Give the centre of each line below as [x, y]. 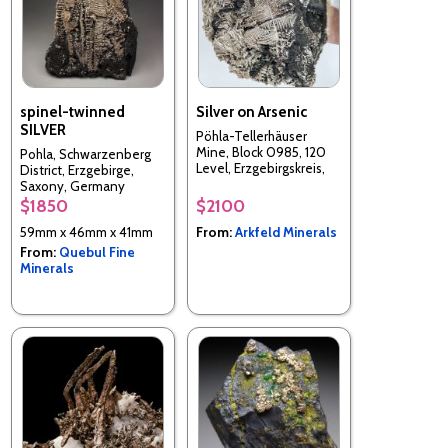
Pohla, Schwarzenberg [85, 154]
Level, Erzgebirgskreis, [260, 168]
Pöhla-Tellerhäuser [251, 136]
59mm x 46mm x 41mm [86, 231]
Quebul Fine [97, 251]
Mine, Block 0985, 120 [261, 152]
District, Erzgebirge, [77, 170]
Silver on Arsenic [251, 111]
